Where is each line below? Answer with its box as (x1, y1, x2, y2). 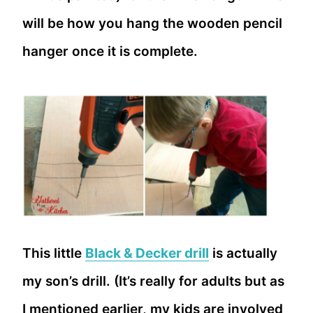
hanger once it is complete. (22, 43, 198, 59)
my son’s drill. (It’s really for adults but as (22, 273, 284, 290)
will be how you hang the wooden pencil (22, 15, 282, 31)
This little (22, 245, 85, 262)
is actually (209, 245, 277, 262)
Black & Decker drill (85, 245, 209, 262)
